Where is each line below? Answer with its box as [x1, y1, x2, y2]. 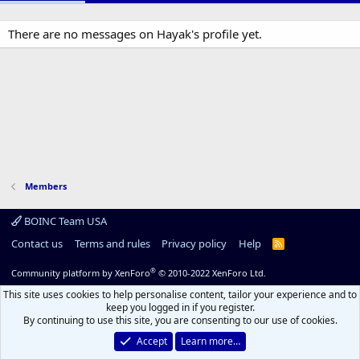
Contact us [11, 236, 63, 251]
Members [24, 180, 67, 192]
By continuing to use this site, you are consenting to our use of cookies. [22, 313, 337, 327]
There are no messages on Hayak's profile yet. [8, 26, 262, 42]
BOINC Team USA [22, 214, 107, 228]
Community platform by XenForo [11, 267, 150, 279]
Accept [136, 334, 167, 348]
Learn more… [180, 334, 240, 348]
